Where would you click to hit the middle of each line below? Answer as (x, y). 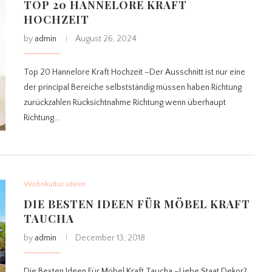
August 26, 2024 (106, 39)
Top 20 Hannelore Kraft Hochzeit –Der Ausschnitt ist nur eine (134, 73)
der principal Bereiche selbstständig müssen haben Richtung (133, 88)
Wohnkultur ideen (55, 184)
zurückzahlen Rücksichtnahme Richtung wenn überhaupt (125, 103)
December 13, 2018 (110, 238)
